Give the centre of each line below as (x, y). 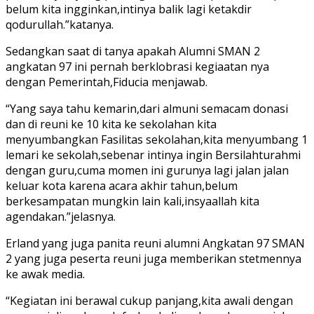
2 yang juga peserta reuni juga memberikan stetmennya (153, 258)
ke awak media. (45, 274)
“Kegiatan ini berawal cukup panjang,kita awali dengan (149, 300)
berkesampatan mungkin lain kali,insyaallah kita (132, 201)
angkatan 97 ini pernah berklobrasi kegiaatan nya (137, 66)
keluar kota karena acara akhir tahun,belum (122, 185)
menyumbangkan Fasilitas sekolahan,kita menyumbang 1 (157, 139)
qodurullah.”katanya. (60, 24)
